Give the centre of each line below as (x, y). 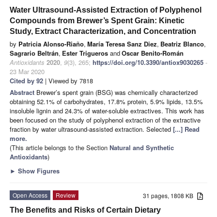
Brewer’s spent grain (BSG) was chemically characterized (117, 92)
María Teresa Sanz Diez (122, 44)
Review (66, 195)
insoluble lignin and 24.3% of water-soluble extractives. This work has (107, 110)
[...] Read (186, 129)
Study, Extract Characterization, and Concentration (103, 31)
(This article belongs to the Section (60, 147)
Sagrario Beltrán (34, 53)
